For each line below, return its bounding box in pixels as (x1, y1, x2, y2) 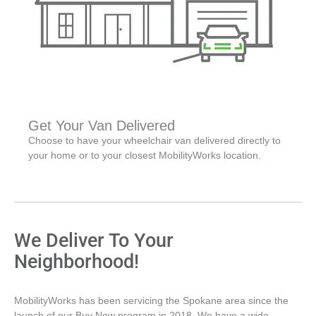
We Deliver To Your (14, 229, 174, 253)
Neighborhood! (14, 250, 139, 274)
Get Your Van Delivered (28, 118, 175, 134)
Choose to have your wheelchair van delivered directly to (28, 135, 281, 147)
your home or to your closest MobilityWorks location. (28, 150, 261, 162)
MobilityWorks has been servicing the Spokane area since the (14, 296, 288, 307)
